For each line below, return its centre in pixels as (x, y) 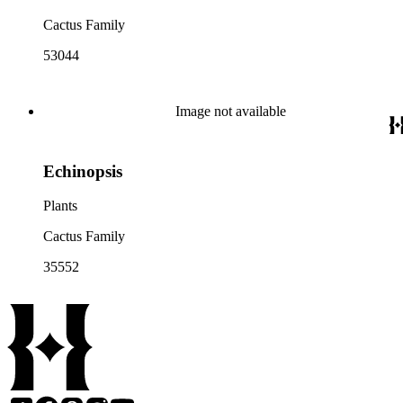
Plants (60, 206)
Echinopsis (83, 171)
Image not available (230, 111)
